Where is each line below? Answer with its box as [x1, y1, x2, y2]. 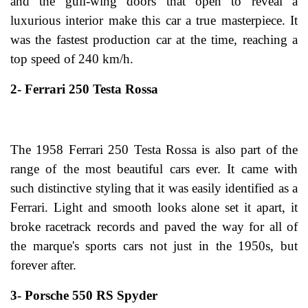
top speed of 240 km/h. [10, 52, 133, 67]
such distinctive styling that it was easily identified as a [10, 181, 298, 196]
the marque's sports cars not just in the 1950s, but [10, 239, 298, 254]
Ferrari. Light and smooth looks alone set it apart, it [10, 200, 298, 215]
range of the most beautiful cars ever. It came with [10, 162, 298, 177]
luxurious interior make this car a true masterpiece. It [10, 13, 298, 28]
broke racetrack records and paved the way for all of [10, 219, 298, 234]
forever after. [10, 258, 76, 273]
